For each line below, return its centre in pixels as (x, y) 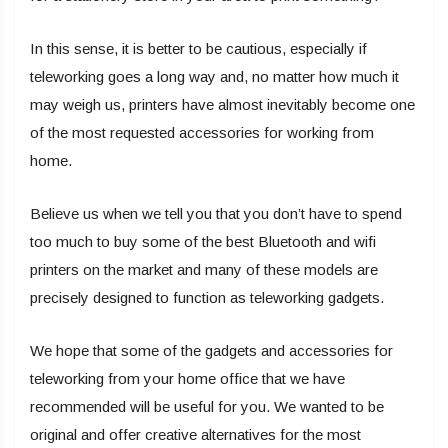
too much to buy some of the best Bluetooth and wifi (203, 242)
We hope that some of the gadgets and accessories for (211, 351)
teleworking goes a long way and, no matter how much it (214, 77)
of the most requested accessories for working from (202, 133)
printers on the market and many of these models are (204, 270)
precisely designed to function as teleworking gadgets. (207, 298)
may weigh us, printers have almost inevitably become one (222, 105)
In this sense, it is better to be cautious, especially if (198, 49)
